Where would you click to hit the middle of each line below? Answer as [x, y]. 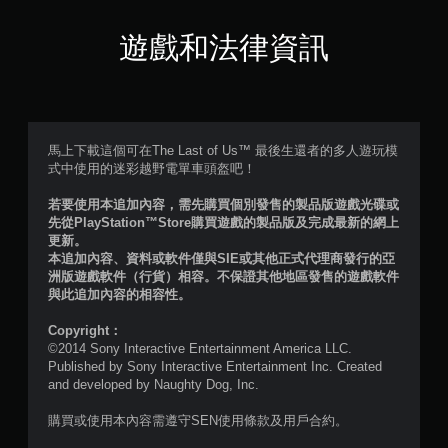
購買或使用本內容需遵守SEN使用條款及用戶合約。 [198, 420]
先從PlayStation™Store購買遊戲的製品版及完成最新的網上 [223, 222]
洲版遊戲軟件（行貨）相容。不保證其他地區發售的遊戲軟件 [223, 276]
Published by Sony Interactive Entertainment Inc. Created [215, 366]
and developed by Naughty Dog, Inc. [153, 384]
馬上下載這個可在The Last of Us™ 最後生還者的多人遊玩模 [223, 150]
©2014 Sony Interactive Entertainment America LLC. [200, 348]
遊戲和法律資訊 [224, 47]
